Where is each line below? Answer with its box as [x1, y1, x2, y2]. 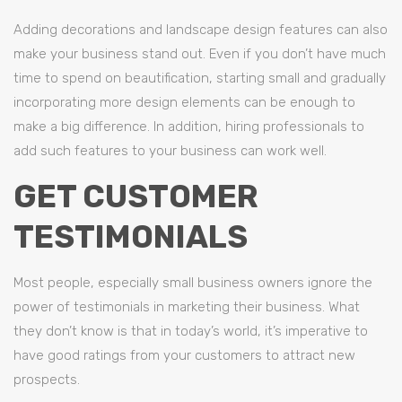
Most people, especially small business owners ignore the [13, 275, 372, 291]
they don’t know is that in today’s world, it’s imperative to [13, 323, 368, 339]
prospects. [13, 371, 80, 388]
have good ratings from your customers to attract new [13, 347, 355, 363]
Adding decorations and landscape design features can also [13, 22, 388, 38]
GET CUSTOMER [13, 178, 258, 215]
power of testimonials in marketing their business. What [13, 299, 360, 315]
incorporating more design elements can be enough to [13, 94, 355, 110]
